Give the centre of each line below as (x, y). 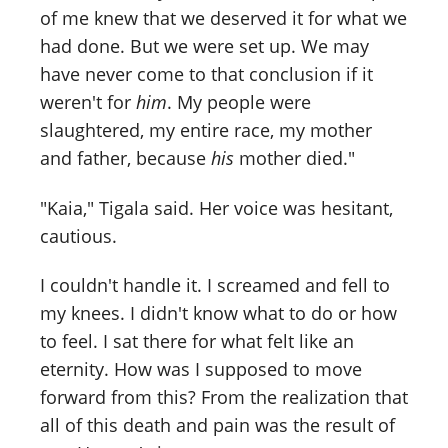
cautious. (78, 235)
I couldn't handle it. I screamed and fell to (215, 285)
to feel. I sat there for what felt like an (197, 341)
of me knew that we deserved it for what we (223, 17)
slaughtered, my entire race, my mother (206, 129)
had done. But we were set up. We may (204, 45)
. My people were (239, 101)
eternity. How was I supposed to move (201, 369)
